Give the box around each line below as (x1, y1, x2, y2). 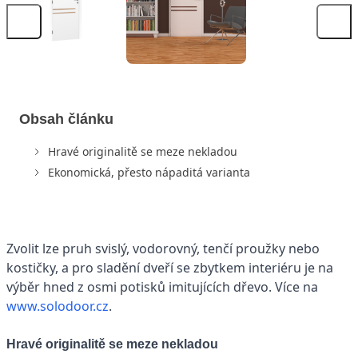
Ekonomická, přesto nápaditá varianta (48, 164, 250, 180)
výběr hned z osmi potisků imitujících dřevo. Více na (6, 277, 318, 296)
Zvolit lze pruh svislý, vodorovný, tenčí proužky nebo (6, 239, 320, 257)
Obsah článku (19, 110, 113, 127)
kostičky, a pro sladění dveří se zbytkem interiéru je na (6, 258, 333, 276)
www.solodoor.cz (6, 296, 109, 315)
